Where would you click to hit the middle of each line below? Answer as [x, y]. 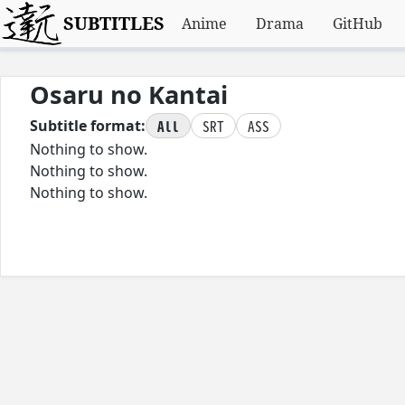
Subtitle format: [88, 126]
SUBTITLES [114, 23]
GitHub [358, 24]
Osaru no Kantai [129, 94]
